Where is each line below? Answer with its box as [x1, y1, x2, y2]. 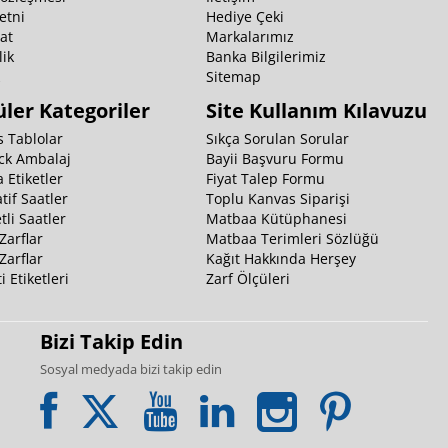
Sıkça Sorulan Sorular [206, 129, 349, 149]
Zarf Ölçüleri [206, 269, 290, 289]
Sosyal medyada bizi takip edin [39, 360, 222, 379]
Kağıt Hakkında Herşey [206, 249, 356, 269]
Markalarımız [206, 27, 294, 47]
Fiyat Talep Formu [206, 169, 325, 189]
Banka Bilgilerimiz [206, 47, 326, 67]
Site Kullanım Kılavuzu [206, 97, 427, 125]
